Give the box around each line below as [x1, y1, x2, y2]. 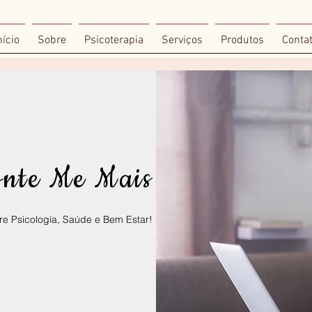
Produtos [221, 33, 264, 47]
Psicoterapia [84, 33, 143, 47]
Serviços [162, 33, 203, 47]
